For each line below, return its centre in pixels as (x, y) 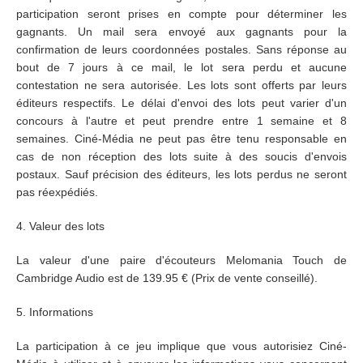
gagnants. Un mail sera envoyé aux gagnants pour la (181, 32)
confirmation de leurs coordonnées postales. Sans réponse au (181, 49)
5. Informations (55, 312)
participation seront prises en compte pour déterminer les (181, 14)
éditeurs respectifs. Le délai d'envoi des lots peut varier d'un (181, 103)
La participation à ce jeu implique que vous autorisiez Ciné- (181, 346)
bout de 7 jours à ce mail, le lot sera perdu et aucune (181, 67)
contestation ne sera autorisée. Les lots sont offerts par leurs (181, 85)
